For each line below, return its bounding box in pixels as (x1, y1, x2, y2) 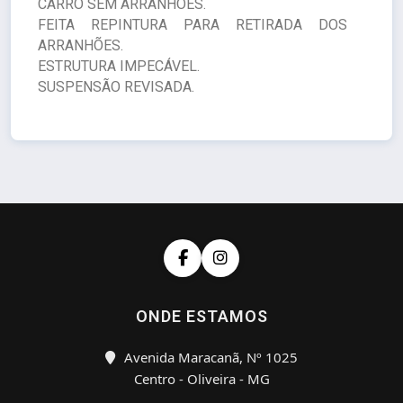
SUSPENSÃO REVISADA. (38, 78, 194, 95)
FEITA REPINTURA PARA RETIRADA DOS (38, 16, 347, 33)
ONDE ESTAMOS (135, 307, 268, 326)
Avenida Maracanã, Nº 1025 (121, 348, 298, 366)
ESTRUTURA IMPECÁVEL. (38, 58, 200, 75)
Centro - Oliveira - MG (133, 370, 270, 388)
